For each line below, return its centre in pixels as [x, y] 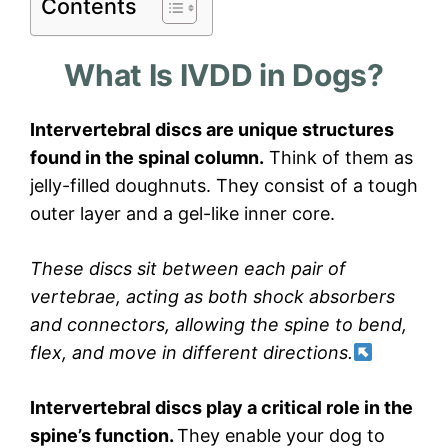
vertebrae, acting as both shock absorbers [212, 297]
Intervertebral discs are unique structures [212, 130]
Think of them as [338, 158]
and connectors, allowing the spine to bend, [218, 325]
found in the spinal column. [147, 158]
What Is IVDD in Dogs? [224, 75]
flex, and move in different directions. [191, 353]
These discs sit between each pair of [188, 269]
